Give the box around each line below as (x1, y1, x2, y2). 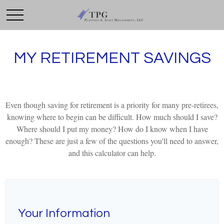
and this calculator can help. (68, 147, 156, 158)
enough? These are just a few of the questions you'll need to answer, (5, 135, 218, 146)
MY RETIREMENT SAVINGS (13, 50, 211, 66)
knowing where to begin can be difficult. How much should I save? (6, 111, 217, 122)
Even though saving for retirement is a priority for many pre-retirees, (5, 99, 218, 110)
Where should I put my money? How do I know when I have (16, 123, 208, 134)
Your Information (18, 207, 110, 219)
